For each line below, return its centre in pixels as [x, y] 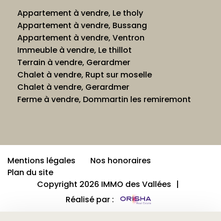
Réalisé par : [91, 200]
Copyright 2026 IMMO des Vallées [104, 184]
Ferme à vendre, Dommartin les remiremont [104, 99]
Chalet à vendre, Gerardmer [73, 87]
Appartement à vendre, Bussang [82, 25]
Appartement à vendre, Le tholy [80, 13]
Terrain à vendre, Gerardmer [74, 62]
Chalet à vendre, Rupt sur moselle [85, 74]
